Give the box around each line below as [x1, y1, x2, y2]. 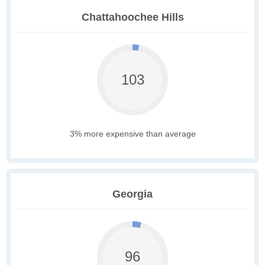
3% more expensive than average [69, 129, 196, 139]
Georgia [112, 188, 153, 201]
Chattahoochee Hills [81, 11, 184, 24]
